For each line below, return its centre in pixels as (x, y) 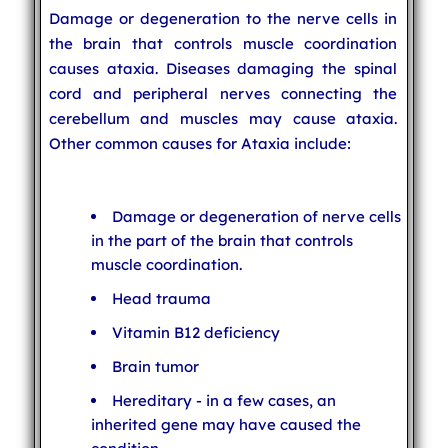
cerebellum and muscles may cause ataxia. (223, 118)
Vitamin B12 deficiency (195, 332)
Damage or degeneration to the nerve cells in (223, 18)
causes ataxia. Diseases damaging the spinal (223, 68)
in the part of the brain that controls (221, 240)
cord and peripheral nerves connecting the (223, 93)
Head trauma (161, 298)
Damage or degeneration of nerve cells (256, 216)
